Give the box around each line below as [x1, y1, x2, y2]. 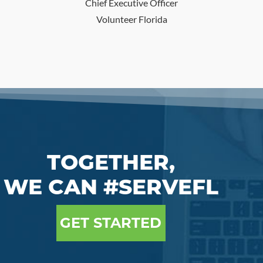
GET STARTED [60, 214, 161, 231]
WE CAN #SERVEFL [3, 173, 218, 200]
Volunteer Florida [96, 13, 167, 25]
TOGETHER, [46, 149, 175, 175]
